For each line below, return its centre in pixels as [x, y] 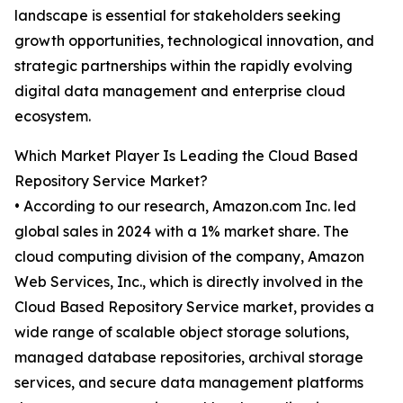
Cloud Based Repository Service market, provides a [194, 307]
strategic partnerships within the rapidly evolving [184, 66]
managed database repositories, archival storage [189, 358]
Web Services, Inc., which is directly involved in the [189, 282]
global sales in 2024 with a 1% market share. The [182, 232]
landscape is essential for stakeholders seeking [178, 16]
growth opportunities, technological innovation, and [194, 41]
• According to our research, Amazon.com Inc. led [185, 206]
